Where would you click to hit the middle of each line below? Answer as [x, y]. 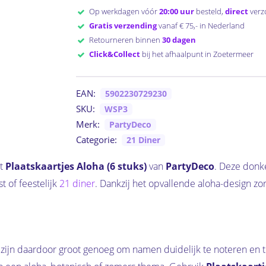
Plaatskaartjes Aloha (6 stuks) [76, 167]
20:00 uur [177, 12]
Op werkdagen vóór [123, 12]
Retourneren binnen [124, 40]
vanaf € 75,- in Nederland [201, 26]
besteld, [210, 12]
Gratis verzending [123, 26]
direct [237, 12]
